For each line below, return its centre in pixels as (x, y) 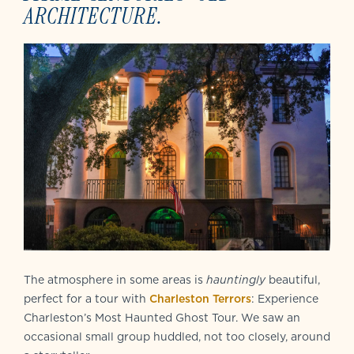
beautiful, (293, 279)
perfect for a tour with (87, 298)
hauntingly (236, 279)
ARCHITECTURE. (93, 16)
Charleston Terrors (200, 298)
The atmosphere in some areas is (115, 279)
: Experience (285, 298)
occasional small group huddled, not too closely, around (177, 336)
